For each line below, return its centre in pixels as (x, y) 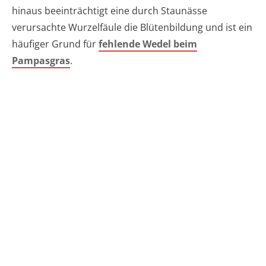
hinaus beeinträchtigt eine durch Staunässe (110, 10)
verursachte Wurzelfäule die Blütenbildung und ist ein (132, 27)
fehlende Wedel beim (148, 44)
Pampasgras (41, 60)
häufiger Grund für (55, 44)
